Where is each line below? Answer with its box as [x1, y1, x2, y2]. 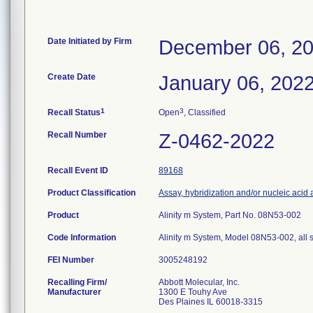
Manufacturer [48, 287, 101, 297]
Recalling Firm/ [48, 277, 107, 287]
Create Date [48, 72, 96, 82]
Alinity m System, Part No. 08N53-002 [159, 210, 301, 220]
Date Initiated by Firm [48, 36, 132, 46]
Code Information [48, 233, 116, 242]
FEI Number [48, 255, 94, 265]
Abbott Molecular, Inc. [159, 277, 240, 287]
